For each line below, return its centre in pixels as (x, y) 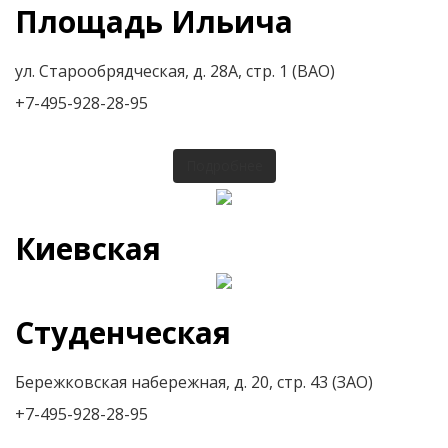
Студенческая (123, 332)
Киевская (88, 248)
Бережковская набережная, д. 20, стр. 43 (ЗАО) (194, 381)
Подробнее (224, 165)
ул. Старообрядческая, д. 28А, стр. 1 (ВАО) (175, 70)
